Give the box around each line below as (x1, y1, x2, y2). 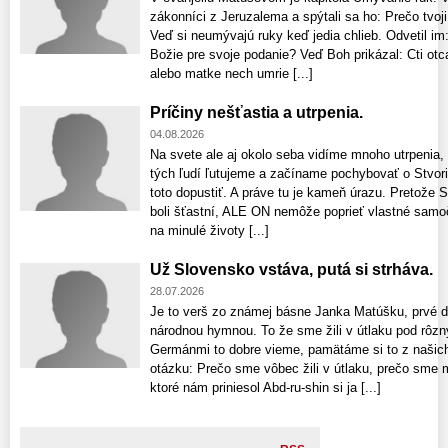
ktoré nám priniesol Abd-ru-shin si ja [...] (150, 380, 381, 396)
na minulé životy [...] (150, 223, 269, 239)
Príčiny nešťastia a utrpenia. (150, 104, 363, 122)
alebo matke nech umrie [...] (150, 66, 313, 82)
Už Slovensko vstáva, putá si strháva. (150, 261, 433, 279)
